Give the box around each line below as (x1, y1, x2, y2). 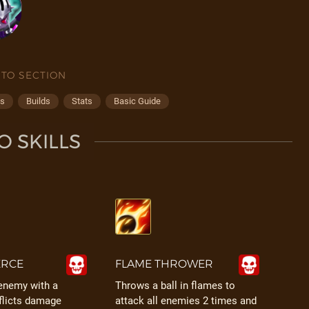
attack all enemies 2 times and (114, 295, 257, 307)
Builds (26, 96, 50, 106)
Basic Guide (114, 96, 161, 106)
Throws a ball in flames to (114, 279, 235, 292)
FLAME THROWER (114, 257, 213, 270)
